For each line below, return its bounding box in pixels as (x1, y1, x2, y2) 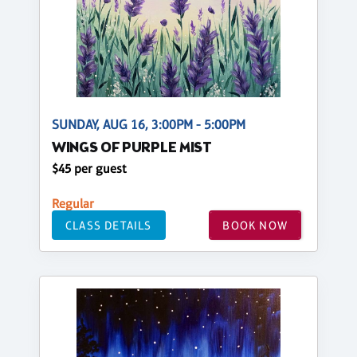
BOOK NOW (222, 218, 288, 232)
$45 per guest (52, 161, 127, 177)
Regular (52, 196, 94, 212)
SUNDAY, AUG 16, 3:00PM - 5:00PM (52, 117, 245, 133)
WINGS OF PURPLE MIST (52, 139, 212, 159)
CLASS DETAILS (65, 218, 152, 232)
